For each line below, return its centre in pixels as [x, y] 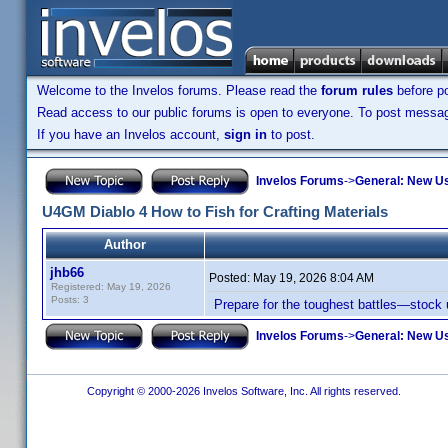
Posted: [231, 278]
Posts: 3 [70, 299]
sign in [245, 134]
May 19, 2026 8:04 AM [313, 278]
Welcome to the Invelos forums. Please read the [179, 90]
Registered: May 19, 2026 [111, 286]
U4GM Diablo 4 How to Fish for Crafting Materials [215, 211]
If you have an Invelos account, [130, 134]
